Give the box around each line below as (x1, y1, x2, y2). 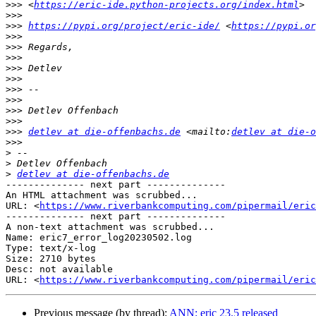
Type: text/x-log (6, 243, 96, 254)
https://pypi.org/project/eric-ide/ (28, 20, 220, 32)
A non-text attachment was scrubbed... (6, 221, 214, 233)
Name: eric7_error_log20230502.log (6, 232, 192, 243)
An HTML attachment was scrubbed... (6, 190, 197, 201)
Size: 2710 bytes (6, 253, 96, 265)
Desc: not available (6, 264, 113, 275)
